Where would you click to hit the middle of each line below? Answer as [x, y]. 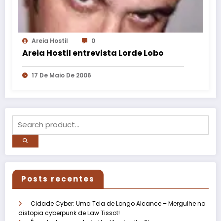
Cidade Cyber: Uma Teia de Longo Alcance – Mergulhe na [118, 203]
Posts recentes [58, 179]
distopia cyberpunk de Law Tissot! [69, 213]
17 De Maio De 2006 [61, 75]
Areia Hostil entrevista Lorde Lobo [93, 53]
